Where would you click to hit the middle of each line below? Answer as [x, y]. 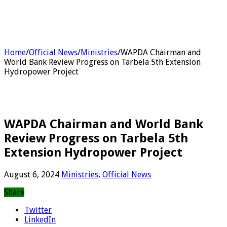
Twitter [38, 210]
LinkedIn [40, 219]
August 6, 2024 [32, 174]
